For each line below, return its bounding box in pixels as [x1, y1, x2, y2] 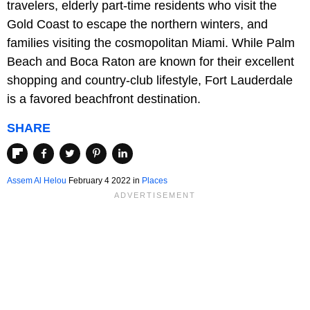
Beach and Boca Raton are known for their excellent [7, 55, 294, 69]
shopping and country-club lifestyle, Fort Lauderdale [7, 73, 293, 88]
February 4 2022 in [66, 175, 142, 185]
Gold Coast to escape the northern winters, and [7, 17, 268, 32]
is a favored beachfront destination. [7, 92, 201, 107]
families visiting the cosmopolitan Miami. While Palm [7, 36, 295, 51]
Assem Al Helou [7, 175, 66, 185]
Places [142, 175, 167, 185]
